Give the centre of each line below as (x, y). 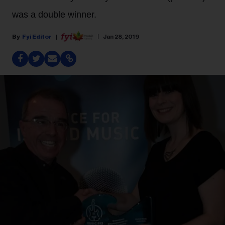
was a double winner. (54, 15)
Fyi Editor (37, 36)
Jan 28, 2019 (121, 36)
